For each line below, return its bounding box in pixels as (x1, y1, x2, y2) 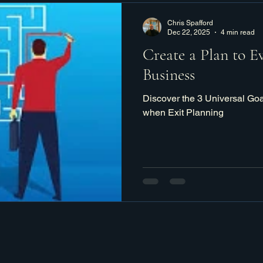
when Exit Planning (143, 106, 224, 118)
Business (143, 64, 195, 85)
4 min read (221, 28, 255, 36)
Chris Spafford (167, 18, 213, 27)
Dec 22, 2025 (167, 28, 210, 36)
